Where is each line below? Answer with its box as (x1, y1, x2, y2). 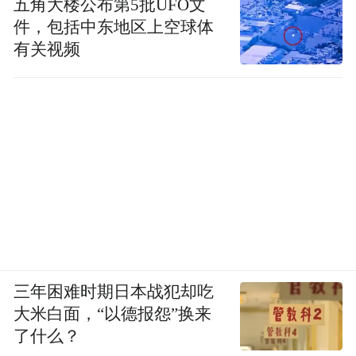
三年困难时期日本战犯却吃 (14, 282, 215, 300)
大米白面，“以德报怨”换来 (14, 304, 212, 323)
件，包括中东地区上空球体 (14, 18, 215, 37)
